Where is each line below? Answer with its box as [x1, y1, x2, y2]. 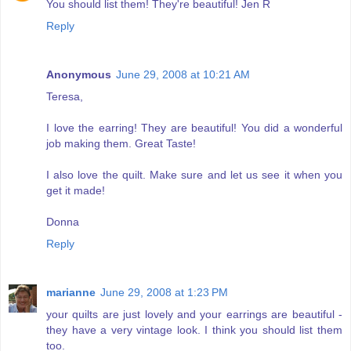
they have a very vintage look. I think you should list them [46, 324, 342, 337]
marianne [46, 286, 96, 299]
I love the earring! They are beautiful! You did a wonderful [46, 121, 342, 135]
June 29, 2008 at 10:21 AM [116, 68, 250, 81]
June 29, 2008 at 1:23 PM [100, 286, 228, 299]
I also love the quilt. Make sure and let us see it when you [46, 168, 342, 182]
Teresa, [46, 90, 83, 103]
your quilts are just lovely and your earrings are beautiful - [46, 308, 342, 321]
